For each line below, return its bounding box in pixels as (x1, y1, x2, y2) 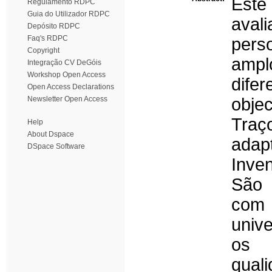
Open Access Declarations (27, 83, 114, 91)
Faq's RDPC (27, 34, 68, 42)
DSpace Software (27, 142, 85, 151)
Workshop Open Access (27, 70, 106, 79)
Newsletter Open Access (27, 95, 107, 103)
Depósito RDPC (27, 22, 80, 30)
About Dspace (27, 130, 74, 138)
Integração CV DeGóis (27, 58, 101, 67)
